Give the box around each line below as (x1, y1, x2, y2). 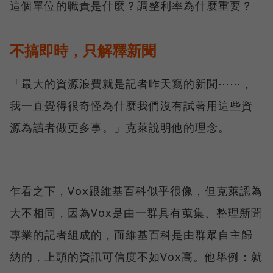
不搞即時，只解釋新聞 (10, 40, 156, 61)
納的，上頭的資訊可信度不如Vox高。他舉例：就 (10, 249, 263, 264)
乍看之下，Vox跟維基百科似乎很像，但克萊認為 (10, 183, 263, 199)
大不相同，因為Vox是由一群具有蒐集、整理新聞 (10, 205, 263, 221)
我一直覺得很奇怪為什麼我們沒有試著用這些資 (10, 98, 253, 113)
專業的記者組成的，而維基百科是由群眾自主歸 (10, 227, 253, 243)
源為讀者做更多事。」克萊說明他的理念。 (10, 120, 230, 135)
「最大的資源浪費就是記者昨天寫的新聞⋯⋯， (10, 76, 253, 91)
